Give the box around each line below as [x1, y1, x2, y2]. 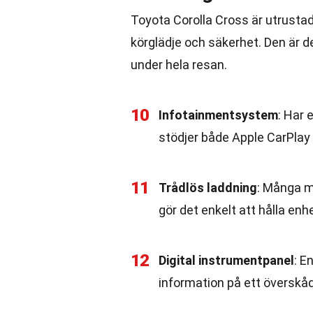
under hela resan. [131, 57, 227, 72]
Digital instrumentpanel [159, 253, 294, 268]
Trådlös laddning [159, 180, 257, 195]
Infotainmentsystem [159, 108, 278, 122]
